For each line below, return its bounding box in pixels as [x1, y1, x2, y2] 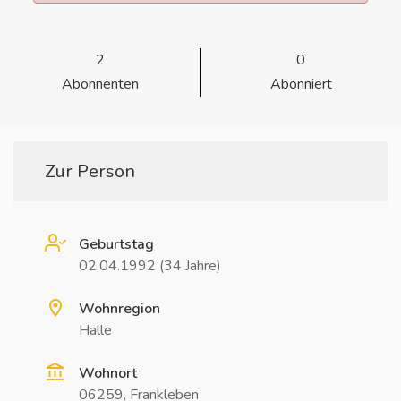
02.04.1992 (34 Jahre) [79, 256, 221, 276]
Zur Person [45, 159, 135, 183]
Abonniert [269, 74, 332, 94]
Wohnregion [79, 299, 160, 319]
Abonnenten [61, 74, 139, 94]
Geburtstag [79, 235, 154, 254]
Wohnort [79, 363, 137, 383]
